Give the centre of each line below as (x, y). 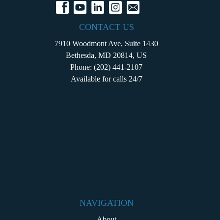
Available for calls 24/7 (106, 79)
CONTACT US (106, 27)
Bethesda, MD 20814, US (106, 55)
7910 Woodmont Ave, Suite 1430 (106, 43)
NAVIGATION (106, 203)
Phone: (82, 67)
